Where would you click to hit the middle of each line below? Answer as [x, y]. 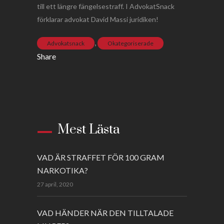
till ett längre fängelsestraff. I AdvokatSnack [106, 6]
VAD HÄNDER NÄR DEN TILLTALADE [105, 213]
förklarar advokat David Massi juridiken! [98, 19]
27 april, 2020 [55, 184]
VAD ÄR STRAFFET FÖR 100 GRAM [101, 157]
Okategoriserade [130, 43]
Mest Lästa [89, 130]
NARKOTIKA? [62, 170]
